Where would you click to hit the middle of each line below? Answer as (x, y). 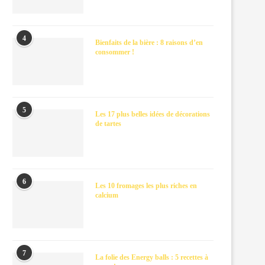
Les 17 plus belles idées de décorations (153, 114)
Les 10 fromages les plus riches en (146, 186)
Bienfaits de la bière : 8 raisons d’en (149, 43)
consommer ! (115, 52)
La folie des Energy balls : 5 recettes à (152, 257)
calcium (107, 195)
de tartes (108, 124)
